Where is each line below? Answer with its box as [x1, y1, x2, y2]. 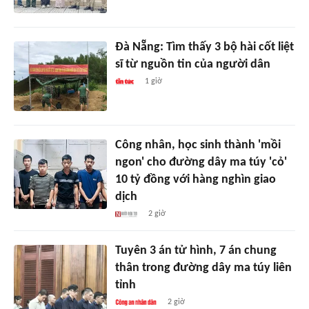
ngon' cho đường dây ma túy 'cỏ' [114, 155, 287, 169]
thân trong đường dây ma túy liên [114, 261, 292, 275]
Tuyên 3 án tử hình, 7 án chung [114, 243, 277, 257]
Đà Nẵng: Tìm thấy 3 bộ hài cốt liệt [114, 40, 294, 54]
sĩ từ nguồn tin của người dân [114, 57, 270, 71]
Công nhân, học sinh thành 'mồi [114, 138, 281, 152]
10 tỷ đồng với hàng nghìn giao [114, 172, 276, 186]
